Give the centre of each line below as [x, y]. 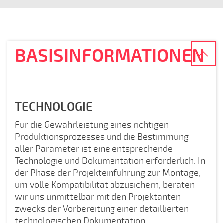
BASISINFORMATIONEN [110, 56]
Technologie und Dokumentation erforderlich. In [110, 161]
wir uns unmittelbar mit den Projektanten [98, 197]
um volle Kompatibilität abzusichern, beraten [105, 185]
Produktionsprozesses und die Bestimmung [102, 137]
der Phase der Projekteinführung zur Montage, [108, 173]
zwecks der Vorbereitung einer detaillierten [102, 209]
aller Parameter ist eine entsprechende [94, 149]
